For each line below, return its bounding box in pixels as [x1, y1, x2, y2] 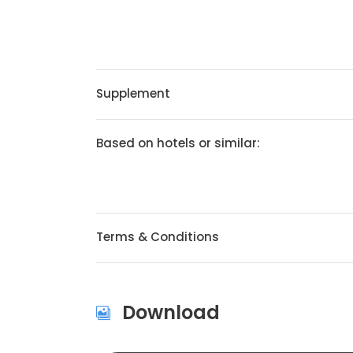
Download [122, 299, 220, 325]
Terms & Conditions [96, 229, 219, 245]
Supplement [96, 85, 170, 102]
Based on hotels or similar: [96, 135, 260, 151]
